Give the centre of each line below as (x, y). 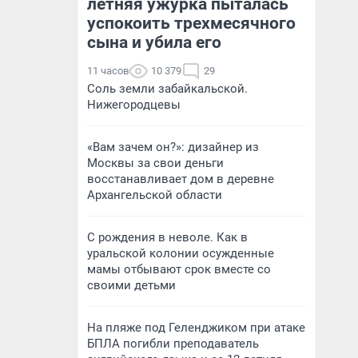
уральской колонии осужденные (181, 253)
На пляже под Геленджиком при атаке (196, 328)
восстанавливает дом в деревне (181, 179)
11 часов (108, 71)
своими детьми (131, 285)
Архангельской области (155, 195)
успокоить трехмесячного (191, 23)
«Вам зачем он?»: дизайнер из (173, 147)
